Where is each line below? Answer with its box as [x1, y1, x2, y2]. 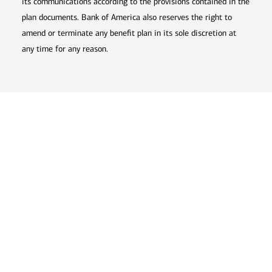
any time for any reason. [22, 44, 108, 55]
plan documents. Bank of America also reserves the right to [22, 12, 232, 23]
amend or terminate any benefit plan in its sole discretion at [22, 28, 236, 39]
